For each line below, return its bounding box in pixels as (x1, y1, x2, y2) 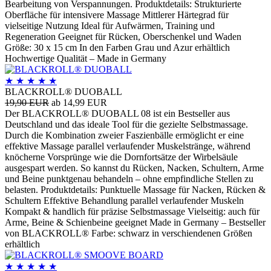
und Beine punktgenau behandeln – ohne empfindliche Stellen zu (5, 173, 253, 184)
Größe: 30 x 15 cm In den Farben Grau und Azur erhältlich (5, 42, 230, 53)
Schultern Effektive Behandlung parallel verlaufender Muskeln (5, 195, 244, 206)
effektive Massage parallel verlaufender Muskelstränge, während (5, 140, 250, 151)
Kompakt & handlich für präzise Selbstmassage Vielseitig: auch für (5, 206, 260, 217)
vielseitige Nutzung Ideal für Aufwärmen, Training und (5, 20, 215, 31)
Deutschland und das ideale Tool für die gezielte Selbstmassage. (5, 119, 248, 129)
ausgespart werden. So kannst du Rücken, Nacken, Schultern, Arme (5, 162, 264, 173)
